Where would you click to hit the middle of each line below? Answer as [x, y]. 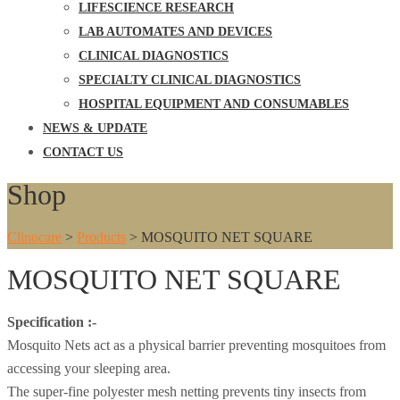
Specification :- [52, 321]
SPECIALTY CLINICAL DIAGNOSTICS [190, 80]
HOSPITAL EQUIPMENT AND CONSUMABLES [214, 104]
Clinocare [34, 237]
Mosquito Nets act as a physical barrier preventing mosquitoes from [196, 345]
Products [101, 237]
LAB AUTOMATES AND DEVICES [175, 32]
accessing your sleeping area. [89, 368]
